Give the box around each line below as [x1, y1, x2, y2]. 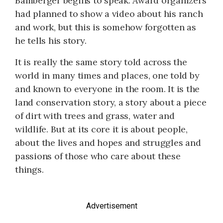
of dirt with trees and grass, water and [15, 110, 175, 121]
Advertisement [86, 201, 137, 211]
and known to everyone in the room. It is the [15, 83, 200, 95]
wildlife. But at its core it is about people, [15, 123, 188, 135]
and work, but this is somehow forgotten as [15, 21, 196, 33]
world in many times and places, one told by [15, 69, 200, 81]
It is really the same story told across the [15, 56, 187, 68]
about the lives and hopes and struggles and [15, 136, 201, 148]
